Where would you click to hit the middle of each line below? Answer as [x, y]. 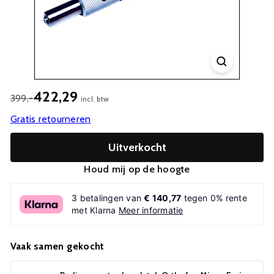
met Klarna [95, 210]
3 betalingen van [108, 198]
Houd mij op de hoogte [137, 169]
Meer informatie [151, 210]
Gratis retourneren [51, 119]
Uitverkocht [137, 147]
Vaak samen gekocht [57, 246]
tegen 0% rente [214, 198]
